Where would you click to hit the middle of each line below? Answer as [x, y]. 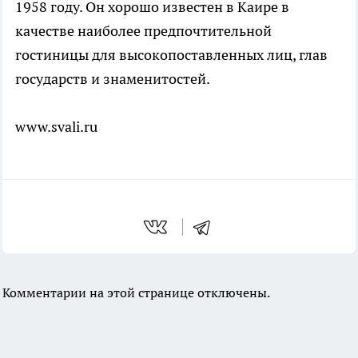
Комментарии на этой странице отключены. [136, 292]
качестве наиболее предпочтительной [143, 31]
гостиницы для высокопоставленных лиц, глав [171, 55]
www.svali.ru [56, 127]
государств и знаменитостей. [113, 79]
